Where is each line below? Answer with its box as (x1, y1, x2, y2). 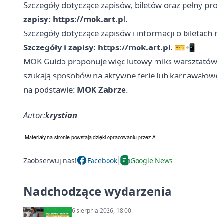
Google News (130, 155, 173, 165)
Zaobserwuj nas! (23, 155, 77, 165)
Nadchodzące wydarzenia (23, 183, 172, 200)
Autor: (23, 109, 45, 121)
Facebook (87, 155, 117, 165)
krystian (45, 109, 77, 121)
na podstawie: (23, 84, 77, 95)
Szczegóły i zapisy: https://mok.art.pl (23, 42, 170, 53)
